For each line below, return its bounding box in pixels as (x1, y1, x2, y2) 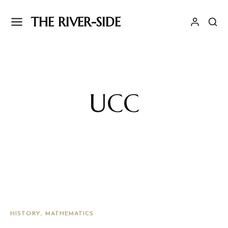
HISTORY (10, 211, 41, 217)
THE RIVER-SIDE (31, 14, 121, 30)
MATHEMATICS (45, 211, 94, 217)
